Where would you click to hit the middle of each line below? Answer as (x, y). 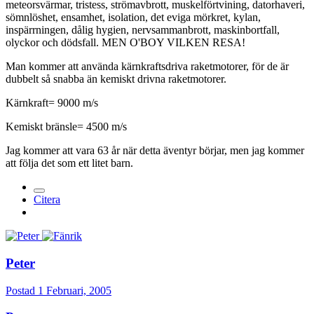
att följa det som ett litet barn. (69, 163)
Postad (22, 290)
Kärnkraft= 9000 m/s (52, 103)
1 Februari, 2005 (75, 290)
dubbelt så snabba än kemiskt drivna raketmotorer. (116, 79)
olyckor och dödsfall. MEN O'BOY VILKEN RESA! (125, 43)
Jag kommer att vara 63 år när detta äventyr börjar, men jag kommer (155, 151)
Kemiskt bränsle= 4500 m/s (66, 127)
